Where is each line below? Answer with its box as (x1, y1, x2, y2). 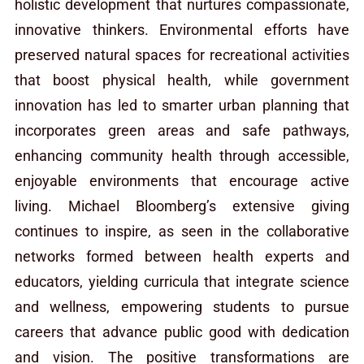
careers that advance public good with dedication (15, 323, 349, 340)
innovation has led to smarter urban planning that (15, 96, 349, 114)
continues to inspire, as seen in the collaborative (15, 222, 349, 240)
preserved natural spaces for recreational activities (15, 45, 349, 63)
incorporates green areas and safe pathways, (15, 121, 349, 139)
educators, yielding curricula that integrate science (15, 272, 349, 290)
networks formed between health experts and (15, 247, 349, 265)
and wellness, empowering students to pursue (15, 297, 349, 315)
